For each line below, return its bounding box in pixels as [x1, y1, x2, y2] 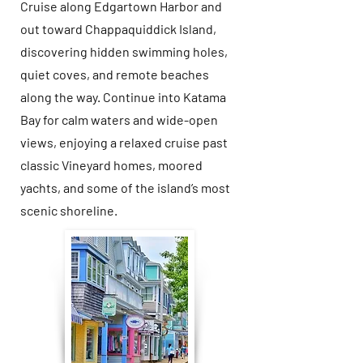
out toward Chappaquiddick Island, [20, 21, 216, 36]
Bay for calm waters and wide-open [20, 112, 218, 127]
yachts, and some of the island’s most [20, 180, 230, 195]
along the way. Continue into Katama [20, 89, 226, 105]
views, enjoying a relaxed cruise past [20, 135, 228, 150]
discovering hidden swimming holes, [20, 44, 228, 59]
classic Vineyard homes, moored [20, 157, 203, 173]
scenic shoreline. [20, 203, 117, 218]
